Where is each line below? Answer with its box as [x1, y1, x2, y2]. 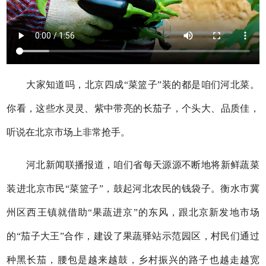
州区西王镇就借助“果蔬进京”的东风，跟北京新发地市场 [7, 207, 259, 217]
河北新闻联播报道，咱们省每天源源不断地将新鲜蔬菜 [7, 159, 259, 170]
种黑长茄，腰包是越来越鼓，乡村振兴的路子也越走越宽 [7, 254, 259, 265]
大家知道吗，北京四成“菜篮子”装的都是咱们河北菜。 [7, 79, 259, 90]
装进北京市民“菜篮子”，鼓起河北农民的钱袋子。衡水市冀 [7, 183, 259, 194]
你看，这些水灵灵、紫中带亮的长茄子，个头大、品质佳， [7, 103, 259, 113]
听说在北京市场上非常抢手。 [7, 126, 131, 137]
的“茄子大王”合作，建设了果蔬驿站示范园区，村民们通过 [7, 230, 259, 241]
